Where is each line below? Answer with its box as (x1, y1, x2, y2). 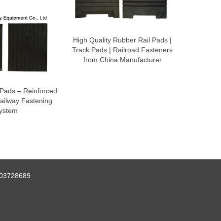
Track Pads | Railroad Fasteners (72, 46, 173, 54)
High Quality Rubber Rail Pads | (73, 36, 172, 44)
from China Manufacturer (83, 56, 162, 64)
